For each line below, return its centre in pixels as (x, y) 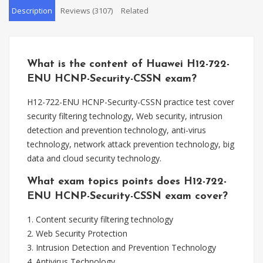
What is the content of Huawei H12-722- (128, 64)
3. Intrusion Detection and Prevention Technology (122, 247)
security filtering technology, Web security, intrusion (125, 116)
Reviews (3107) (87, 11)
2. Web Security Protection (77, 233)
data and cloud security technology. (94, 158)
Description (32, 11)
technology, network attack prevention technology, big (131, 144)
